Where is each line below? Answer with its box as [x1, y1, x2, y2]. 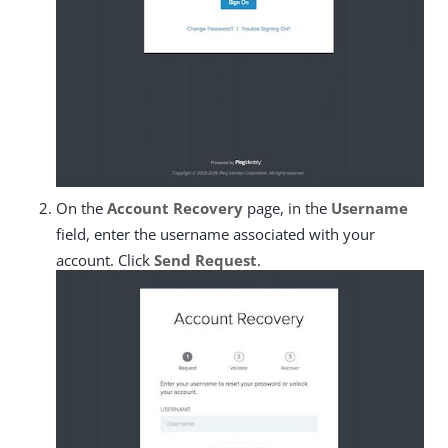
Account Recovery [107, 198, 243, 219]
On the [56, 198, 107, 219]
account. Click [56, 250, 154, 271]
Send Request [154, 250, 257, 271]
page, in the [243, 198, 331, 219]
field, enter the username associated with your [56, 224, 375, 245]
